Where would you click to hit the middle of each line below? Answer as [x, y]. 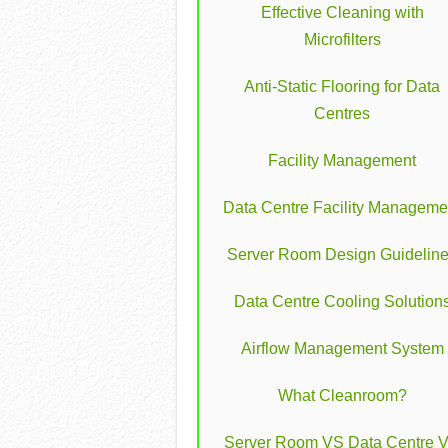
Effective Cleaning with [342, 12]
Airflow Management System [342, 348]
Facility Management [342, 160]
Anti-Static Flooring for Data [342, 86]
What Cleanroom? [342, 395]
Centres [342, 113]
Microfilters [342, 39]
